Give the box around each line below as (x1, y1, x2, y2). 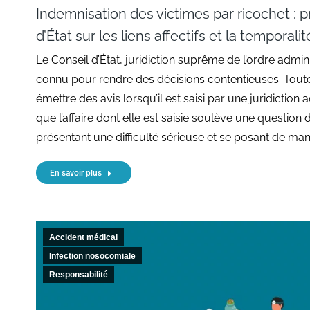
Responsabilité (49, 269, 108, 280)
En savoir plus (50, 167, 102, 178)
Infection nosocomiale (49, 250, 136, 261)
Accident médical (49, 232, 118, 242)
